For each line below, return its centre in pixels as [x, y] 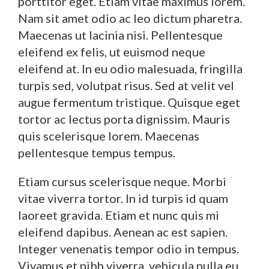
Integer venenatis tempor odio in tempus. [128, 248]
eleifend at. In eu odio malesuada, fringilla [130, 68]
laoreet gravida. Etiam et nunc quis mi [119, 215]
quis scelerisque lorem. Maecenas [109, 135]
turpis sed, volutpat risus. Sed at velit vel [126, 85]
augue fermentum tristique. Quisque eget [129, 102]
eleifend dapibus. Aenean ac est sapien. [123, 231]
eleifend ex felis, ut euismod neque [112, 51]
